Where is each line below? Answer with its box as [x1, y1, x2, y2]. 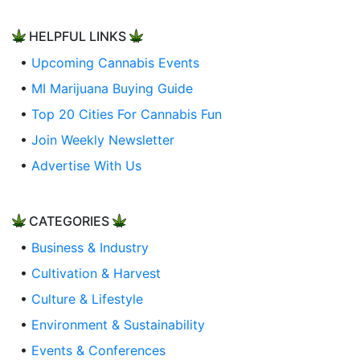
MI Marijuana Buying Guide [31, 80, 193, 97]
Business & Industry [31, 239, 149, 256]
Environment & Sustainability [31, 317, 205, 333]
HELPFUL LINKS [26, 28, 129, 45]
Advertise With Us [31, 157, 141, 174]
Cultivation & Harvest [31, 265, 161, 282]
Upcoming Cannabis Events [31, 55, 199, 72]
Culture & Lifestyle [31, 291, 143, 308]
